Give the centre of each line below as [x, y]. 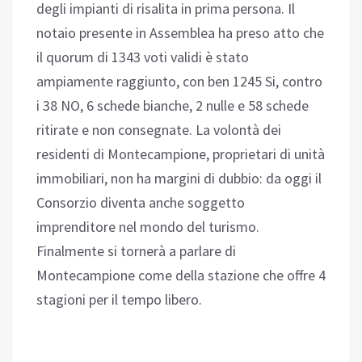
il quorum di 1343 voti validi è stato [143, 57]
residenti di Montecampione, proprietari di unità [181, 154]
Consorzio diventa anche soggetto [141, 203]
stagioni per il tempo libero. [119, 300]
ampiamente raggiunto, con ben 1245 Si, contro [179, 82]
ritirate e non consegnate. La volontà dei [159, 130]
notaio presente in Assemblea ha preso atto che [180, 33]
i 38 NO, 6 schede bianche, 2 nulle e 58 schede [173, 106]
